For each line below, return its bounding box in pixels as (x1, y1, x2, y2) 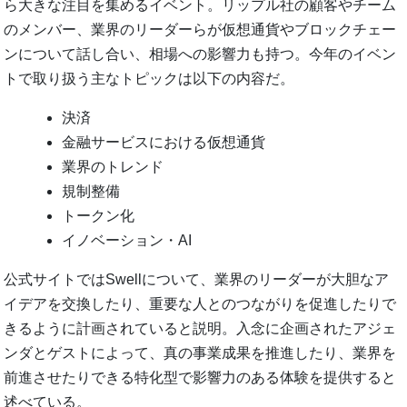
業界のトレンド (62, 158, 164, 174)
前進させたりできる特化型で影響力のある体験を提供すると (4, 369, 397, 385)
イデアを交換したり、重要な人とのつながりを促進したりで (4, 295, 397, 312)
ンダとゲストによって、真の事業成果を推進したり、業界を (4, 344, 397, 361)
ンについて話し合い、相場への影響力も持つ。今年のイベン (4, 45, 397, 62)
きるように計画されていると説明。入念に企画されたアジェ (4, 320, 397, 336)
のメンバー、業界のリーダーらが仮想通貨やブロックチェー (4, 21, 397, 37)
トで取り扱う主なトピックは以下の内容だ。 (4, 70, 295, 86)
